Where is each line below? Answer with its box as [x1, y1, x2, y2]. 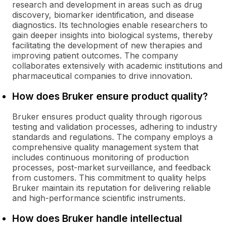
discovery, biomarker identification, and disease [12, 10, 194, 20]
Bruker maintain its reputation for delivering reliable [12, 183, 211, 193]
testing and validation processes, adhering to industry [12, 122, 217, 132]
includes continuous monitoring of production [12, 152, 189, 162]
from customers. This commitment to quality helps [12, 173, 206, 183]
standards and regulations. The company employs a [12, 132, 213, 142]
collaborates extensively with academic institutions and [12, 61, 222, 71]
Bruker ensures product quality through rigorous [12, 111, 202, 122]
